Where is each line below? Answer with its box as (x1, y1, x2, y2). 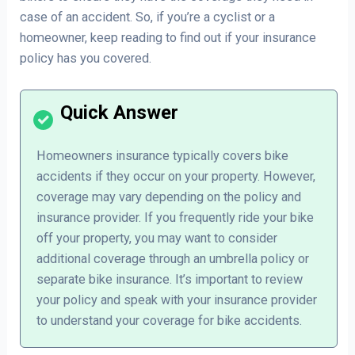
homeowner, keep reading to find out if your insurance (20, 29, 317, 45)
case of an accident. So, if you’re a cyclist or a (20, 9, 276, 25)
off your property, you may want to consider (36, 230, 278, 246)
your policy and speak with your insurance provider (36, 292, 318, 307)
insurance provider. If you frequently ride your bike (36, 209, 315, 225)
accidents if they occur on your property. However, (36, 168, 316, 184)
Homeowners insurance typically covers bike (36, 147, 289, 163)
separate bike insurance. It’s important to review (36, 271, 303, 287)
